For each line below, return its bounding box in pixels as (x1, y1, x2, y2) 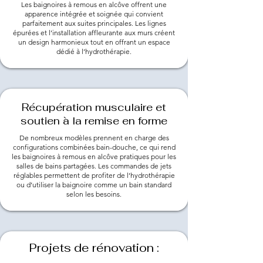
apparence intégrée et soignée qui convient (25, 9, 163, 18)
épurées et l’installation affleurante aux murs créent (13, 28, 175, 37)
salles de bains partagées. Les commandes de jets (16, 161, 171, 170)
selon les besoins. (66, 189, 122, 198)
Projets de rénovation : (29, 240, 159, 255)
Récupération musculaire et (22, 100, 166, 114)
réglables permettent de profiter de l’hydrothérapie (13, 170, 175, 180)
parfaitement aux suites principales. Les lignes (22, 18, 166, 28)
